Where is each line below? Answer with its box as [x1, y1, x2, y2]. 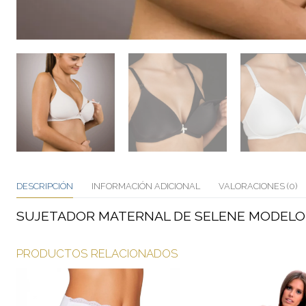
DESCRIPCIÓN [16, 180, 73, 191]
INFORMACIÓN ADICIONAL [92, 180, 200, 191]
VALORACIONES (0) [219, 180, 297, 191]
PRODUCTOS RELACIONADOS [16, 247, 178, 261]
